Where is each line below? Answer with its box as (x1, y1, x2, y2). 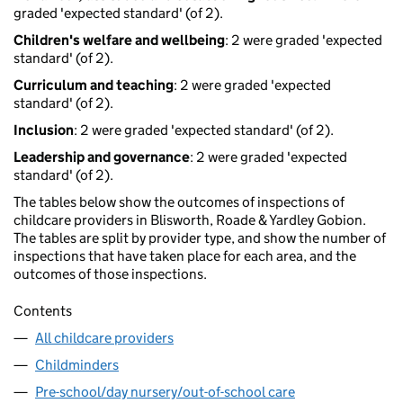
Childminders (35, 356, 119, 374)
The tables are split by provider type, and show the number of (13, 229, 386, 247)
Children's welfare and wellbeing (13, 31, 225, 49)
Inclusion (13, 121, 74, 139)
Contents (13, 302, 72, 320)
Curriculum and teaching (13, 76, 174, 94)
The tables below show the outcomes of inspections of (13, 193, 345, 211)
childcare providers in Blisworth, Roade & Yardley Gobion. (13, 211, 366, 229)
